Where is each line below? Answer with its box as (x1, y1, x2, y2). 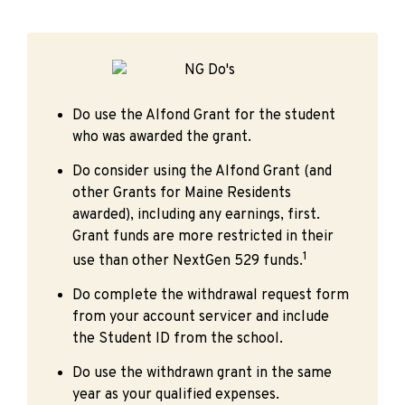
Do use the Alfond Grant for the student (72, 106, 335, 125)
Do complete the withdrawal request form (72, 286, 349, 305)
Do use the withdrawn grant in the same (72, 363, 332, 382)
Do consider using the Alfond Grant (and (72, 162, 332, 181)
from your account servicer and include (72, 307, 329, 326)
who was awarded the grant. (72, 127, 251, 146)
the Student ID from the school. (72, 329, 283, 348)
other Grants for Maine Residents (72, 184, 291, 202)
